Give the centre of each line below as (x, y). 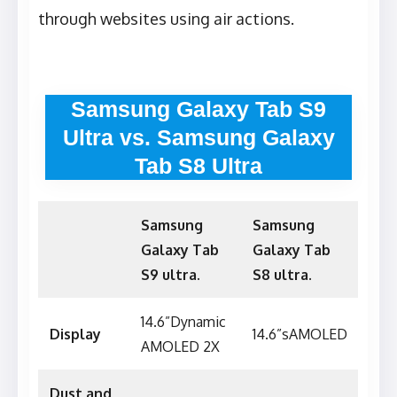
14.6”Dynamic (183, 322)
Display (75, 335)
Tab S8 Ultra (198, 166)
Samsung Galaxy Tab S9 (198, 109)
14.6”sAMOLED (300, 335)
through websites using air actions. (166, 19)
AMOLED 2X (180, 347)
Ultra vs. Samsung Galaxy (198, 138)
